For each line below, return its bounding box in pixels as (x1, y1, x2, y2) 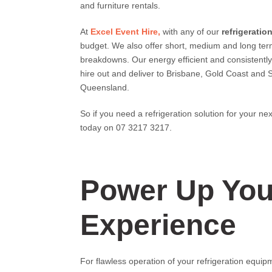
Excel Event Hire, (90, 27, 160, 36)
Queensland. (80, 83, 129, 92)
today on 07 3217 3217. (80, 123, 172, 132)
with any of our (160, 27, 222, 36)
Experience (80, 209, 236, 241)
